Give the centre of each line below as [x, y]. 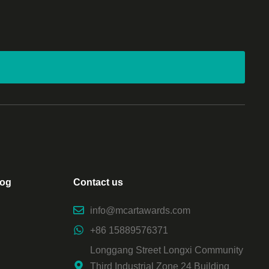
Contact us [98, 182]
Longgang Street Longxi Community [166, 250]
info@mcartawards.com [140, 210]
